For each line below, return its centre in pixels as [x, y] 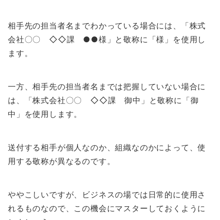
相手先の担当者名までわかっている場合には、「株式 [107, 26]
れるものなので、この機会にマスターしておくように [107, 208]
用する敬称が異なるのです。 [62, 161]
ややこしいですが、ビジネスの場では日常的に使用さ [107, 195]
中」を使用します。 [45, 114]
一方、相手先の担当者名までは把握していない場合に [107, 87]
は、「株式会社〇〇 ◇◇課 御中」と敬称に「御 [103, 100]
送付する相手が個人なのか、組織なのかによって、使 [107, 148]
